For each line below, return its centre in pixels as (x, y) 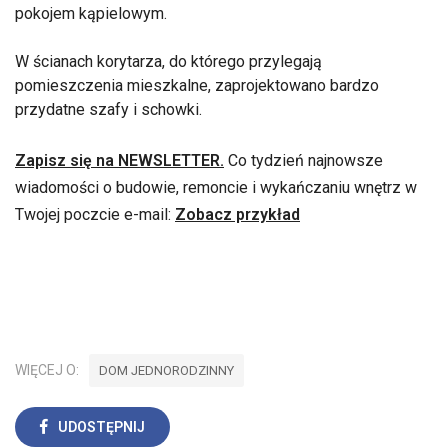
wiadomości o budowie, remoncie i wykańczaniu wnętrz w (216, 188)
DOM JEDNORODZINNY (166, 371)
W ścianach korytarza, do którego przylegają (168, 62)
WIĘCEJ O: (47, 370)
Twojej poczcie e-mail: (95, 215)
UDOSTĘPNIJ (101, 427)
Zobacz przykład (237, 215)
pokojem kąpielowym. (91, 14)
